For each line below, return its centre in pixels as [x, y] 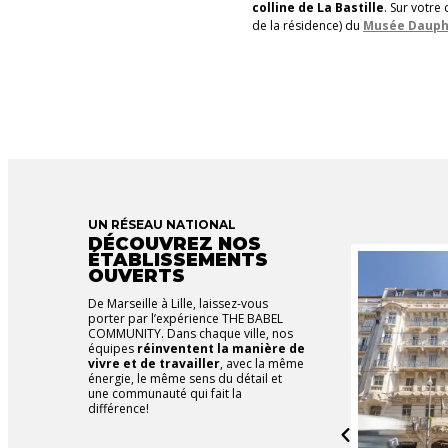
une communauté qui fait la [165, 393]
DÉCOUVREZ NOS [174, 243]
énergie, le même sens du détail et [185, 378]
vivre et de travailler [154, 363]
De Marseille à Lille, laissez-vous [178, 303]
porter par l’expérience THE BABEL [185, 318]
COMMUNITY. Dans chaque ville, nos [190, 333]
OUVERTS [136, 275]
